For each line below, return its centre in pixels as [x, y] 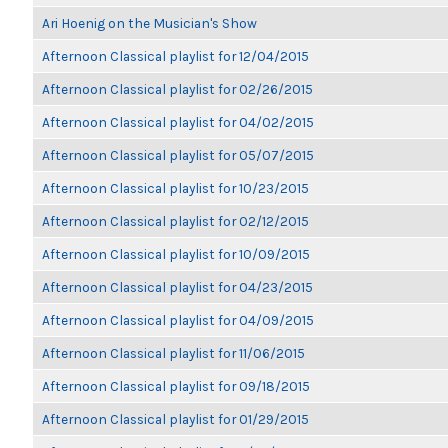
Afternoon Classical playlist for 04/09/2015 [178, 320]
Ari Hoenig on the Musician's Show [149, 23]
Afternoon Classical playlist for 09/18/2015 [176, 386]
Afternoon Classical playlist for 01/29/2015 [175, 419]
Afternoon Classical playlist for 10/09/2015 [176, 254]
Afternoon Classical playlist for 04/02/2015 [178, 122]
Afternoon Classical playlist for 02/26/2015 [177, 89]
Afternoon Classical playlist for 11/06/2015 [173, 353]
